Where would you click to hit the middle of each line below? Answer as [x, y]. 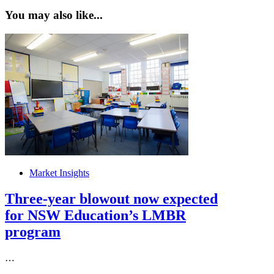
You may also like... [54, 15]
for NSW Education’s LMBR [95, 215]
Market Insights [59, 173]
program [33, 231]
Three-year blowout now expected [111, 198]
